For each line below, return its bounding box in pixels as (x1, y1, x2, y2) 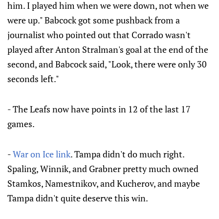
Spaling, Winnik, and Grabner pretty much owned (7, 163, 198, 175)
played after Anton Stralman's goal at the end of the (7, 44, 208, 55)
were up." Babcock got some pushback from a (7, 14, 180, 26)
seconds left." (7, 73, 59, 85)
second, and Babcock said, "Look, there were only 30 (7, 58, 207, 70)
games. (7, 118, 35, 130)
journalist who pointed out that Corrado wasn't (7, 29, 191, 41)
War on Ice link (13, 148, 70, 160)
